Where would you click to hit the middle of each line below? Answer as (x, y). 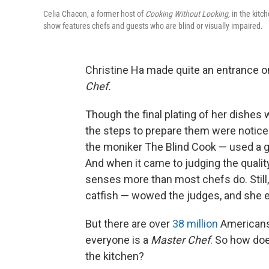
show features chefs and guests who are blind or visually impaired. (153, 26)
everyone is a (118, 240)
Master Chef (180, 240)
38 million (195, 224)
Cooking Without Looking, (189, 14)
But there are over (129, 224)
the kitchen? (115, 256)
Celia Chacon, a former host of (94, 14)
